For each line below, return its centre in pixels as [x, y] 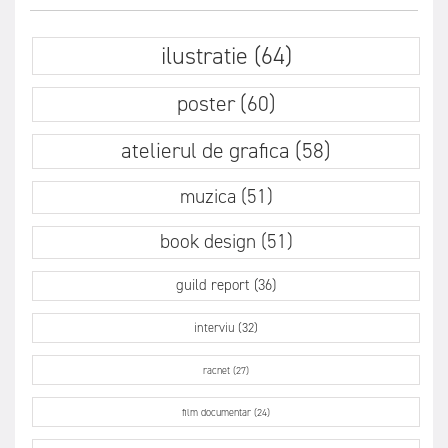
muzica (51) [226, 196]
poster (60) [226, 104]
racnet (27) [226, 371]
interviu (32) [226, 328]
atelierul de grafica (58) [226, 151]
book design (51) [226, 241]
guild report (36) [226, 285]
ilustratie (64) [226, 56]
